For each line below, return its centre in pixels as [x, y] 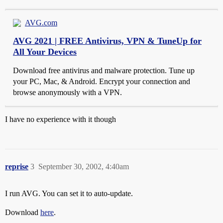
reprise [17, 167]
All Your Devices [45, 52]
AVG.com [41, 23]
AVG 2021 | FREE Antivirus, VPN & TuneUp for [107, 41]
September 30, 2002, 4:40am [84, 167]
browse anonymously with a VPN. [67, 92]
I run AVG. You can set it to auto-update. [69, 193]
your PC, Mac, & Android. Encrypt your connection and [102, 81]
